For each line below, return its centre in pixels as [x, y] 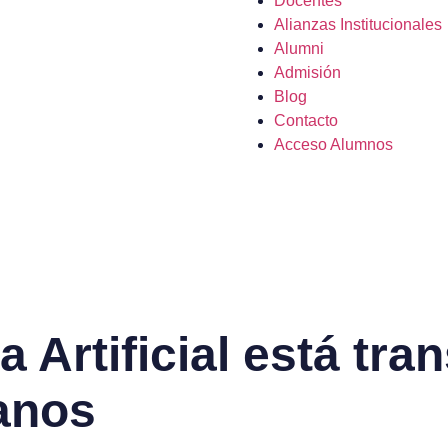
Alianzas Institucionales [358, 25]
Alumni [299, 49]
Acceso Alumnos [333, 145]
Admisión [307, 73]
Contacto [306, 121]
